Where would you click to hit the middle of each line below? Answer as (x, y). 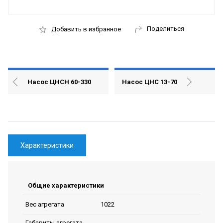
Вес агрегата (45, 205)
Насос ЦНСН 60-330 (59, 82)
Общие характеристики (66, 185)
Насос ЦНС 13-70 (149, 82)
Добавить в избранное (86, 29)
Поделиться (165, 28)
